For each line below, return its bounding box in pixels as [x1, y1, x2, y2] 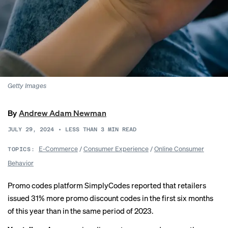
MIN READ [108, 126, 136, 133]
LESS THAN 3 [65, 126, 104, 133]
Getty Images [8, 81, 46, 90]
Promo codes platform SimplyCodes [8, 180, 131, 190]
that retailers [161, 180, 206, 190]
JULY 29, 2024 [8, 126, 54, 133]
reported [131, 180, 161, 190]
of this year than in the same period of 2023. [8, 206, 153, 216]
